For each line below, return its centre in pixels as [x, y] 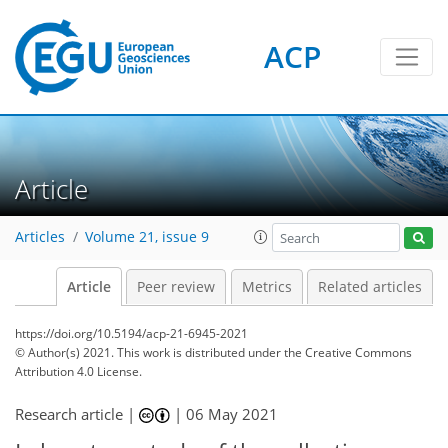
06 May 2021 [232, 414]
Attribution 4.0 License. [78, 371]
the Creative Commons [348, 352]
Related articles [370, 287]
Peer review [176, 287]
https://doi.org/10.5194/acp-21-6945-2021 [131, 333]
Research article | [77, 414]
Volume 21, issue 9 [147, 237]
